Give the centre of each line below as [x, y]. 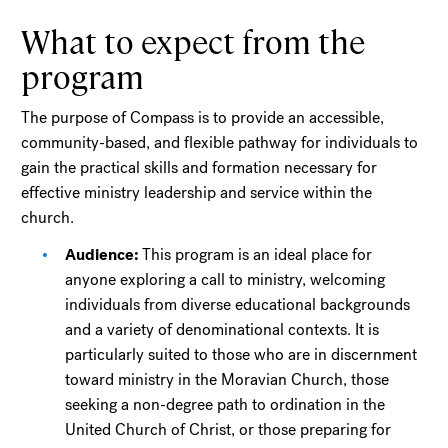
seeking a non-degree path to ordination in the [225, 404]
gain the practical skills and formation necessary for [199, 167]
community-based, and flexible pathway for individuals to [220, 142]
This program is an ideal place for [257, 254]
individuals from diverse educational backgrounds [238, 304]
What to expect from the [193, 39]
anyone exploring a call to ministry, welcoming [225, 279]
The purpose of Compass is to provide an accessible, [203, 117]
